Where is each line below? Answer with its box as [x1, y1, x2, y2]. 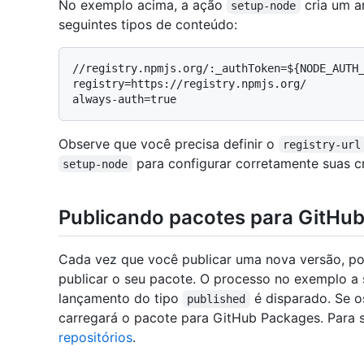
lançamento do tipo [58, 289, 183, 306]
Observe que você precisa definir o [58, 135, 279, 152]
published [187, 292, 246, 305]
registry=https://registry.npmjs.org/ [72, 76, 306, 90]
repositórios [58, 328, 132, 345]
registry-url [283, 137, 362, 151]
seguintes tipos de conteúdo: [58, 15, 237, 32]
